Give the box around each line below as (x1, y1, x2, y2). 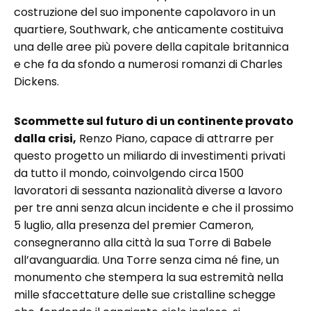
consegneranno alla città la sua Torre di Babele (14, 235, 271, 251)
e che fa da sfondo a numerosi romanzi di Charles (14, 56, 283, 72)
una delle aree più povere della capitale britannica (14, 39, 289, 55)
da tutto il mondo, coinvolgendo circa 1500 (14, 165, 244, 181)
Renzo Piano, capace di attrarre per (76, 131, 274, 146)
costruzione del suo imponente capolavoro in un (14, 4, 276, 20)
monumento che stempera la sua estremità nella (14, 269, 283, 285)
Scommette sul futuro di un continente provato (14, 113, 294, 129)
